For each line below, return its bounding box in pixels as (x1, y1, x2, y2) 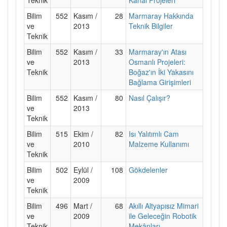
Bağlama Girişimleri (129, 77, 191, 87)
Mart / (73, 200, 92, 211)
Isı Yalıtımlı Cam (129, 128, 179, 139)
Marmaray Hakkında (129, 10, 194, 21)
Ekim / (73, 128, 93, 139)
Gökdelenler (129, 164, 168, 175)
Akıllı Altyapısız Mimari (129, 200, 199, 211)
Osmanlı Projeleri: (129, 56, 185, 67)
